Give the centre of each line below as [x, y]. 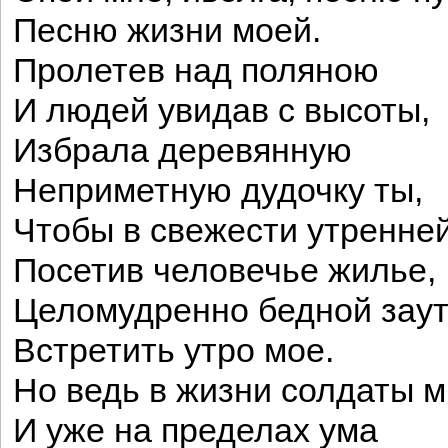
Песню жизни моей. [167, 30]
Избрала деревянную [182, 150]
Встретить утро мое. [173, 350]
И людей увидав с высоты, [221, 110]
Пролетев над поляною [196, 70]
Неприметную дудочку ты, [218, 190]
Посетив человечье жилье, [224, 270]
